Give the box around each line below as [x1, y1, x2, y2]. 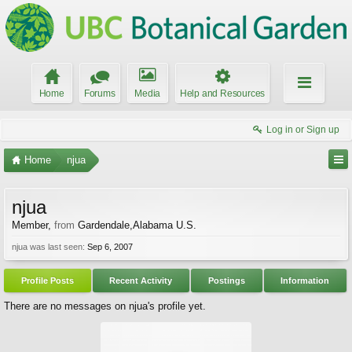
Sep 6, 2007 [87, 242, 133, 251]
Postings [207, 276, 245, 285]
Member [12, 219, 48, 231]
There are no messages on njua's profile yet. [4, 300, 206, 312]
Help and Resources [179, 88, 266, 99]
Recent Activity [109, 276, 173, 285]
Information [280, 276, 330, 285]
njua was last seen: [12, 242, 85, 251]
